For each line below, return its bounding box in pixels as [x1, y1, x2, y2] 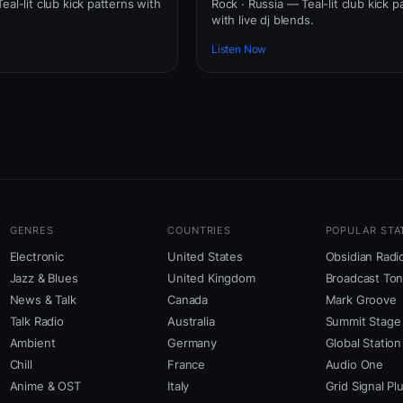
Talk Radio [9, 314, 64, 329]
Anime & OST [9, 379, 81, 394]
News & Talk [9, 292, 76, 308]
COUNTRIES [167, 224, 232, 237]
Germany [167, 336, 217, 351]
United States [167, 249, 243, 264]
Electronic [9, 249, 64, 264]
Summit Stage [325, 314, 401, 329]
